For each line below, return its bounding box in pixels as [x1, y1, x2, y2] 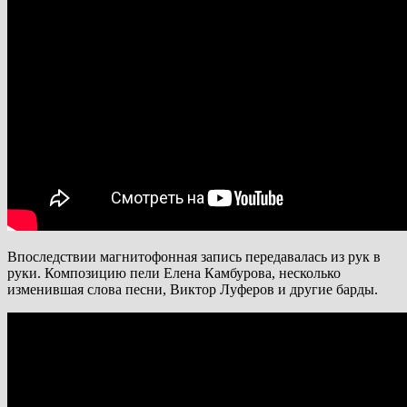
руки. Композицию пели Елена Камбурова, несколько [7, 264, 341, 281]
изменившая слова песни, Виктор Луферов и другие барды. [7, 281, 378, 297]
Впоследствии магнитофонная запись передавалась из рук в [7, 248, 381, 264]
